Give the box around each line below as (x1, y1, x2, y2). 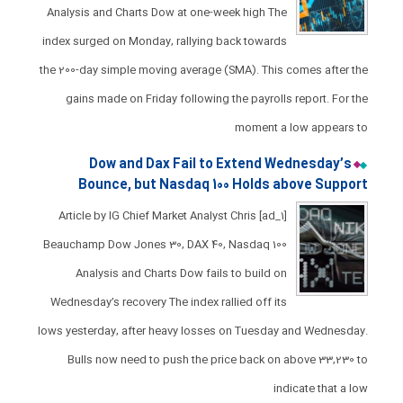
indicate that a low (273, 380, 368, 398)
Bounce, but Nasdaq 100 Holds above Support (77, 175, 368, 196)
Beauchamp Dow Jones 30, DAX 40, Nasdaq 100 (42, 236, 287, 254)
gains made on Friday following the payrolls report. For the (65, 90, 368, 108)
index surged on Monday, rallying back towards (41, 32, 287, 50)
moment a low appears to (234, 119, 368, 137)
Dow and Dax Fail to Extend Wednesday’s (88, 154, 352, 175)
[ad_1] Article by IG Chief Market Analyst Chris (58, 207, 256, 225)
